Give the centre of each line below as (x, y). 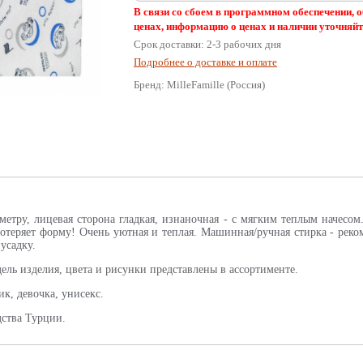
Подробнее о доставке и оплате (205, 62)
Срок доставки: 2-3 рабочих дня (207, 44)
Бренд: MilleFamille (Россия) (199, 85)
